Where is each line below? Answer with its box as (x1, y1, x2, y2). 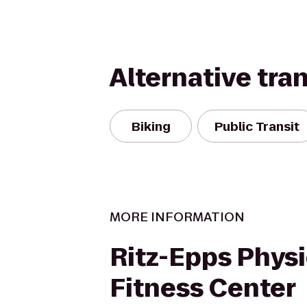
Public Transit (214, 117, 299, 135)
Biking (131, 117, 171, 135)
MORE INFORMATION (110, 208, 245, 225)
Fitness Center (110, 271, 296, 306)
